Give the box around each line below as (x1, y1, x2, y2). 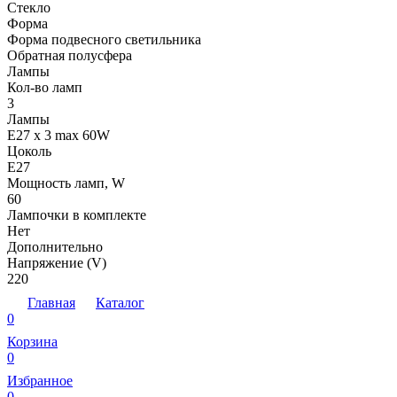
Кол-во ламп (7, 79, 82, 95)
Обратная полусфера (7, 47, 132, 63)
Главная (27, 294, 75, 310)
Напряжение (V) (7, 254, 106, 270)
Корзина (7, 333, 58, 349)
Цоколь (7, 143, 51, 159)
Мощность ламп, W (7, 175, 125, 191)
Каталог (96, 294, 144, 310)
